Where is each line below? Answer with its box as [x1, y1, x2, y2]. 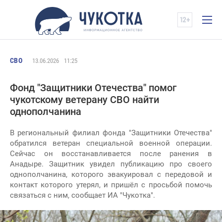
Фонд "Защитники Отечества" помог [10, 82, 176, 94]
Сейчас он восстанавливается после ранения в [10, 149, 212, 158]
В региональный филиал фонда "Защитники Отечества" [10, 128, 212, 137]
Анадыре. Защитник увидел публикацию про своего [10, 160, 212, 168]
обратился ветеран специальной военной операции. [10, 139, 212, 148]
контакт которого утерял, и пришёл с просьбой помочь [10, 180, 212, 189]
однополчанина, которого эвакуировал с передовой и [10, 170, 212, 179]
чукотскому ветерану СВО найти [10, 94, 159, 106]
